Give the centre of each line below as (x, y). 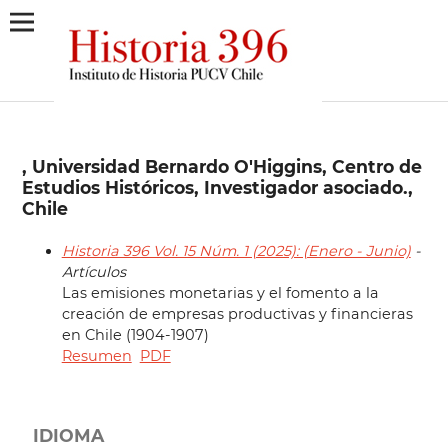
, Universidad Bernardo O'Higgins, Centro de (221, 167)
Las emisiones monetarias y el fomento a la (220, 293)
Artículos (93, 272)
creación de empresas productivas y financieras (237, 314)
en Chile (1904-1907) (135, 335)
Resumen (96, 356)
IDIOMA (68, 435)
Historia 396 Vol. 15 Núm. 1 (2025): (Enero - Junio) (236, 251)
